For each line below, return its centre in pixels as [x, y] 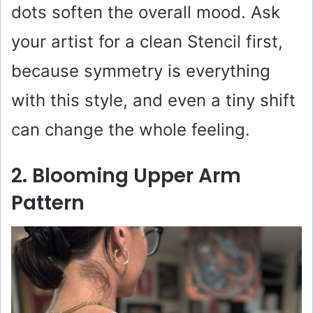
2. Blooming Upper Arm [126, 175]
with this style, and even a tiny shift [153, 100]
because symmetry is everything [141, 71]
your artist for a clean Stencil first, [147, 41]
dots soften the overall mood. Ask [146, 12]
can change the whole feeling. [131, 129]
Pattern [48, 203]
